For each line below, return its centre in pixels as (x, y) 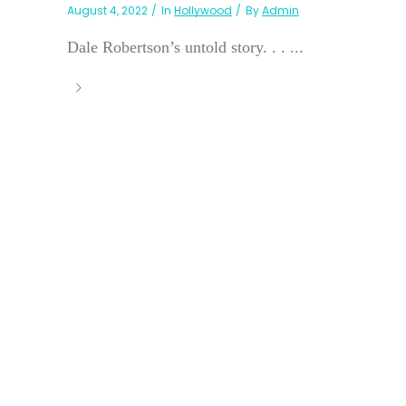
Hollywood (203, 11)
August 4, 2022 (107, 11)
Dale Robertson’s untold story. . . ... (185, 48)
